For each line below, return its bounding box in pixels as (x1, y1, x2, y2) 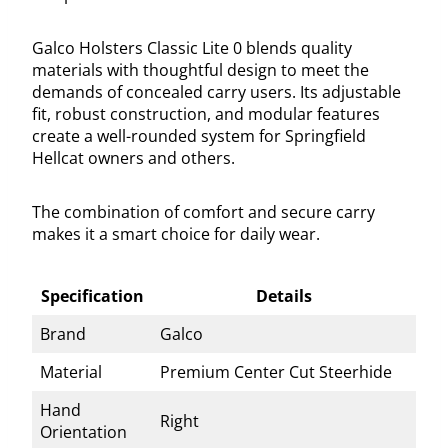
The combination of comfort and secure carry (32, 201, 375, 224)
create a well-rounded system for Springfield (32, 125, 366, 148)
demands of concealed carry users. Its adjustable (32, 81, 401, 104)
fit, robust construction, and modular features (32, 103, 380, 126)
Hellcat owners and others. (32, 147, 235, 170)
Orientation (40, 421, 127, 444)
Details (256, 285, 312, 308)
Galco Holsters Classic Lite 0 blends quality (32, 37, 352, 60)
